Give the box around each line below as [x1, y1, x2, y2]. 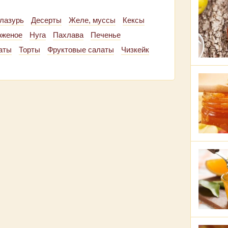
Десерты [31, 16, 62, 24]
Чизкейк [121, 45, 149, 54]
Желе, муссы [69, 16, 116, 24]
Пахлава [53, 31, 83, 39]
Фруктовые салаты [47, 45, 114, 54]
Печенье [91, 31, 121, 39]
